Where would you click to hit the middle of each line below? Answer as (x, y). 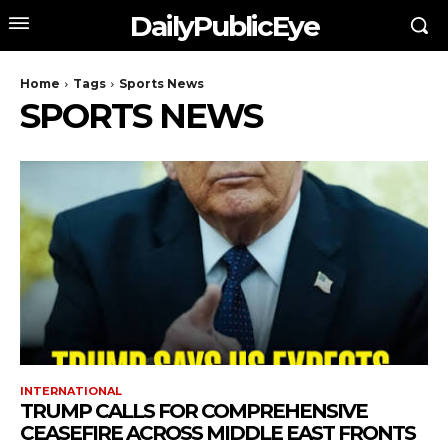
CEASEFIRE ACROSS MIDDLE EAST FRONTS (217, 433)
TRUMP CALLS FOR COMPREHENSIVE (193, 411)
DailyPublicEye (224, 25)
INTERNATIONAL (71, 391)
